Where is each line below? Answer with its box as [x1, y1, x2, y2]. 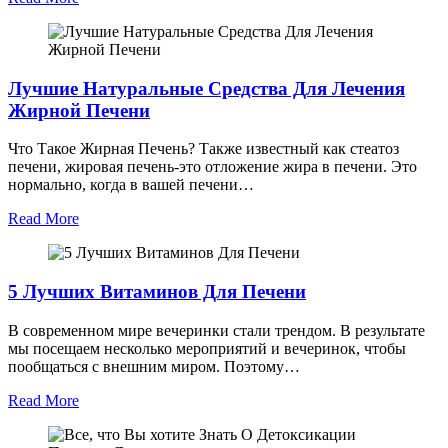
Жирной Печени [8, 99, 150, 121]
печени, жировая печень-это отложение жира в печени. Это [8, 158, 417, 176]
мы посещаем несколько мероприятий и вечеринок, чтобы [8, 339, 406, 357]
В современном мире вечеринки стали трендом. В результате [8, 321, 425, 339]
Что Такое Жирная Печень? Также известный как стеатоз [8, 140, 399, 158]
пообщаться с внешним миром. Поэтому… [8, 357, 300, 375]
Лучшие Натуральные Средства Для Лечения [8, 77, 405, 99]
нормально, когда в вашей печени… [8, 176, 254, 194]
